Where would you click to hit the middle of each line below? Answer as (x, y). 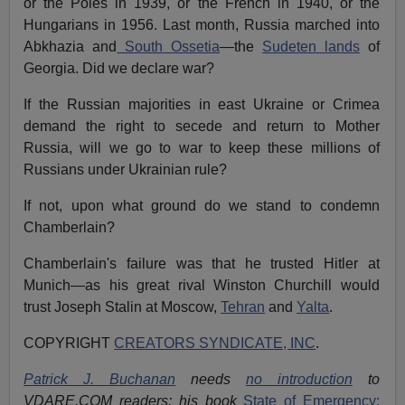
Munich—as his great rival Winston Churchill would (202, 286)
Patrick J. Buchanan (100, 380)
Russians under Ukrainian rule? (126, 170)
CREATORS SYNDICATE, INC (215, 344)
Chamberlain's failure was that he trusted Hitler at (202, 264)
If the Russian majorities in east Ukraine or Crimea (202, 105)
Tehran (243, 307)
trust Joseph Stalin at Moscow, (122, 307)
